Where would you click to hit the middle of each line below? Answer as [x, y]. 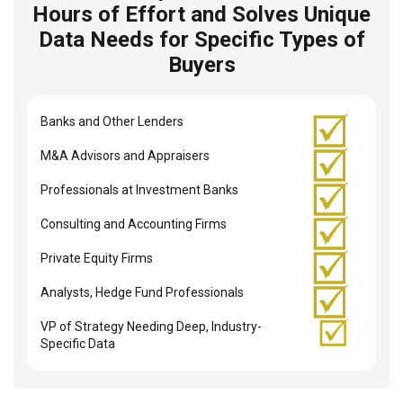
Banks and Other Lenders [112, 121]
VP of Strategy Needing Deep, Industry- [151, 326]
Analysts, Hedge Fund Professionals [142, 292]
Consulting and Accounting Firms [134, 224]
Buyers [201, 64]
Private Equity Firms [97, 258]
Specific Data [78, 343]
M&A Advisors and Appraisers [125, 155]
